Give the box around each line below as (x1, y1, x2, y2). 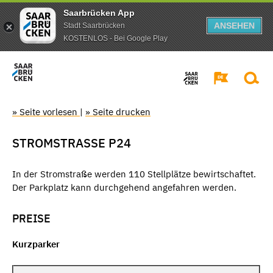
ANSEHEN (214, 21, 255, 30)
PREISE (12, 211, 51, 225)
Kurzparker (12, 238, 60, 250)
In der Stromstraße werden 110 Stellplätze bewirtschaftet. (12, 168, 256, 180)
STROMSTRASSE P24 (12, 134, 131, 151)
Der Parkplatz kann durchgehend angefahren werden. (12, 181, 236, 193)
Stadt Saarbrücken (63, 21, 125, 30)
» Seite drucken (85, 105, 151, 118)
